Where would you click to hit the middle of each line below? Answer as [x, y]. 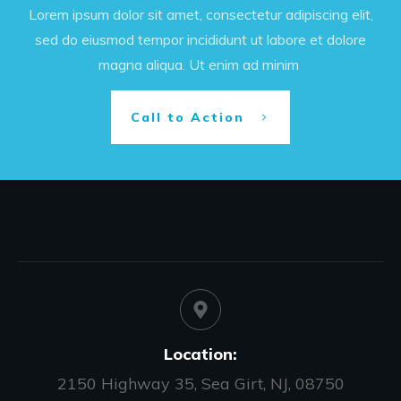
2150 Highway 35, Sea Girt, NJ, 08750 [200, 384]
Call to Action [188, 117]
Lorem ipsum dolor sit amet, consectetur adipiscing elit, [200, 14]
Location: [200, 354]
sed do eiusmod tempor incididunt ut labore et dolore [200, 39]
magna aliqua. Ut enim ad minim [200, 64]
